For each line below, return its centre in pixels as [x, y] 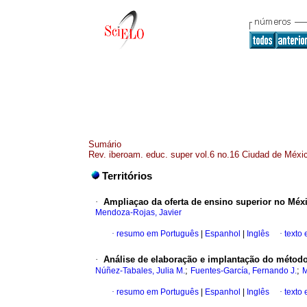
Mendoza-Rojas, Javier [138, 213]
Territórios [127, 176]
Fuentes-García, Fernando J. [244, 271]
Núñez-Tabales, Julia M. [140, 271]
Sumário [105, 144]
